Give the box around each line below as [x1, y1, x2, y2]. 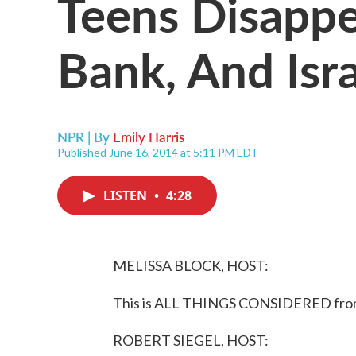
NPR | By [57, 127, 113, 146]
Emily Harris [113, 127, 184, 146]
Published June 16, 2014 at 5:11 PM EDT [57, 145, 258, 159]
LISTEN [103, 187, 150, 204]
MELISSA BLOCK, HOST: [113, 257, 269, 274]
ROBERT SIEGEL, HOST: [113, 331, 269, 349]
